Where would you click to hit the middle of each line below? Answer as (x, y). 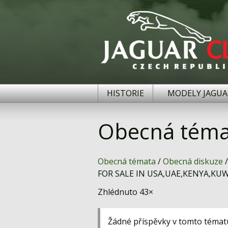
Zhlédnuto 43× (125, 192)
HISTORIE (125, 93)
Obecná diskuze (193, 161)
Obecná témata (127, 161)
